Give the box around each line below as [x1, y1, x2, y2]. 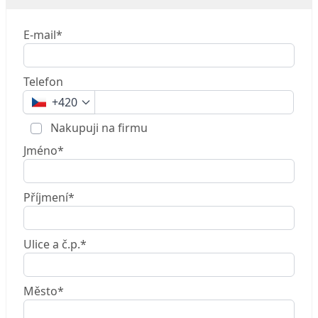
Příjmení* [23, 190, 75, 205]
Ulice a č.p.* [23, 236, 87, 252]
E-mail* [23, 27, 62, 43]
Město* [23, 283, 64, 299]
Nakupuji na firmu [48, 120, 148, 136]
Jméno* [23, 143, 64, 158]
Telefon [23, 74, 63, 89]
